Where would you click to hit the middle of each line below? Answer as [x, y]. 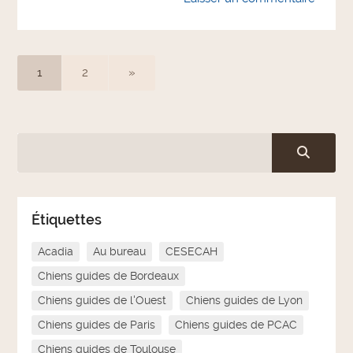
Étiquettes [67, 220]
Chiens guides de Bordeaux [109, 276]
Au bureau [120, 252]
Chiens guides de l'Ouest [102, 301]
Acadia [56, 252]
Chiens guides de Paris [97, 325]
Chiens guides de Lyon [245, 301]
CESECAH [192, 252]
